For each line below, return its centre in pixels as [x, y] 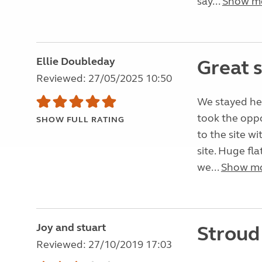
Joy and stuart [71, 227]
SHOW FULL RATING [80, 120]
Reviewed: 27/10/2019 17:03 [104, 244]
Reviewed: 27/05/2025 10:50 [104, 78]
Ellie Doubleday [76, 61]
